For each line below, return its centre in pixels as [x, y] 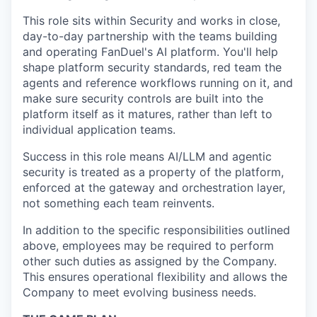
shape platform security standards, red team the [152, 67]
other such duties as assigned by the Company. [150, 261]
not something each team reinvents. [119, 203]
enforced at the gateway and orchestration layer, [154, 188]
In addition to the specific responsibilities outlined [156, 230]
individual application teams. [99, 129]
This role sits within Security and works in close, [151, 21]
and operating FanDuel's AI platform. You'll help [150, 52]
